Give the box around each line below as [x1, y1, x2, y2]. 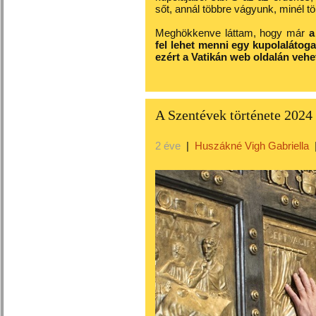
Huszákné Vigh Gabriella [195, 140, 309, 152]
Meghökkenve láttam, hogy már [155, 27, 309, 39]
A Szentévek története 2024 [155, 107, 312, 123]
